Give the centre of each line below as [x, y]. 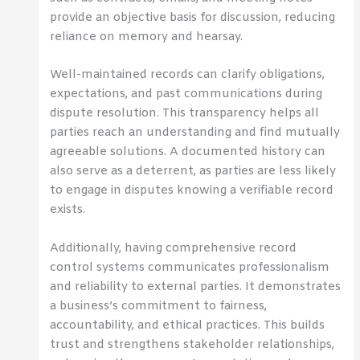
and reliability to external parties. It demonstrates [196, 286]
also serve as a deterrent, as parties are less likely [193, 172]
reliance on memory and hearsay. [147, 37]
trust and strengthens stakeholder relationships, [192, 344]
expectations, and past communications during [186, 94]
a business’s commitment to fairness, [159, 306]
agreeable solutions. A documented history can [188, 152]
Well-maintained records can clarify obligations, [188, 75]
